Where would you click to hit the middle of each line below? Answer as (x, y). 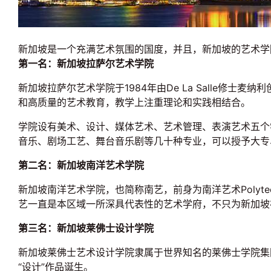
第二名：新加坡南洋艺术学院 (81, 165)
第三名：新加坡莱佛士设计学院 (86, 228)
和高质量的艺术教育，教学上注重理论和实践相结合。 (134, 102)
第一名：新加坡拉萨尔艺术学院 (86, 64)
